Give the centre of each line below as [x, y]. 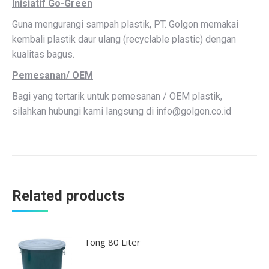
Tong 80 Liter [112, 242]
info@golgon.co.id [194, 111]
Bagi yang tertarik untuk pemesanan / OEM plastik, [117, 96]
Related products [68, 196]
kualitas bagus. [43, 54]
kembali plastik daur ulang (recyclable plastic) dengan [124, 39]
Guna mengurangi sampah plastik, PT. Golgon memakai [125, 24]
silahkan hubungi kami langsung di [84, 111]
